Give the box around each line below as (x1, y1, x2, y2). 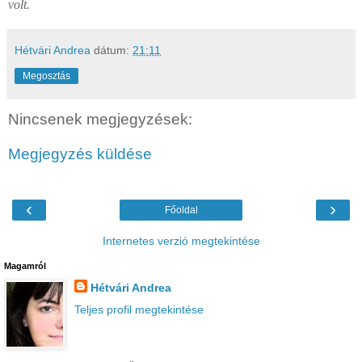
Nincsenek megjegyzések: (8, 110, 192, 128)
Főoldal (164, 204, 198, 216)
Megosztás (23, 69, 70, 82)
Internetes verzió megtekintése (102, 234, 260, 247)
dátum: (94, 43, 133, 57)
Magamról (4, 260, 46, 271)
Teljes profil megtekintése (74, 302, 204, 316)
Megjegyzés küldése (8, 145, 152, 163)
